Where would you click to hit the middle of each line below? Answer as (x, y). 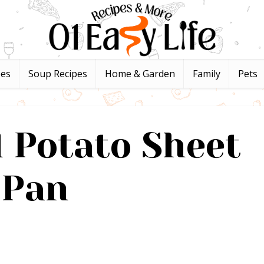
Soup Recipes (58, 74)
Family (207, 74)
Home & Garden (140, 74)
